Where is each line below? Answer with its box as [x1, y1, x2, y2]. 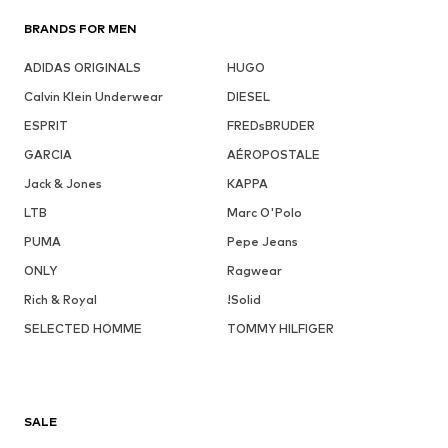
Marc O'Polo [226, 205, 302, 221]
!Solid [226, 292, 261, 308]
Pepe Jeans [226, 234, 298, 250]
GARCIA [24, 147, 72, 163]
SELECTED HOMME [24, 321, 142, 337]
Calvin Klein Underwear [24, 89, 163, 105]
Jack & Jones [24, 176, 102, 192]
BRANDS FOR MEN [24, 21, 137, 37]
